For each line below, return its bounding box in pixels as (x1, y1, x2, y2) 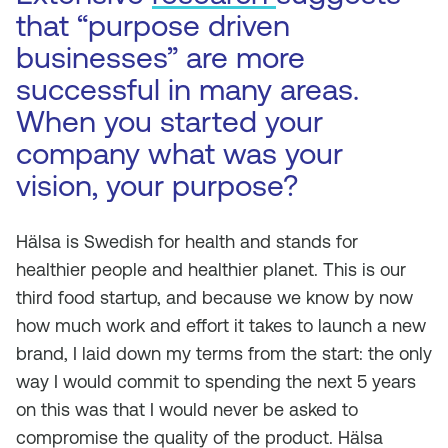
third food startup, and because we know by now (16, 287, 413, 308)
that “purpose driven (16, 8, 290, 43)
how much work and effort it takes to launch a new (16, 315, 426, 336)
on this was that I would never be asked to (16, 399, 358, 420)
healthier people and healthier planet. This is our (16, 259, 406, 280)
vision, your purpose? (16, 168, 298, 203)
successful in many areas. (16, 72, 359, 107)
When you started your (16, 104, 323, 139)
